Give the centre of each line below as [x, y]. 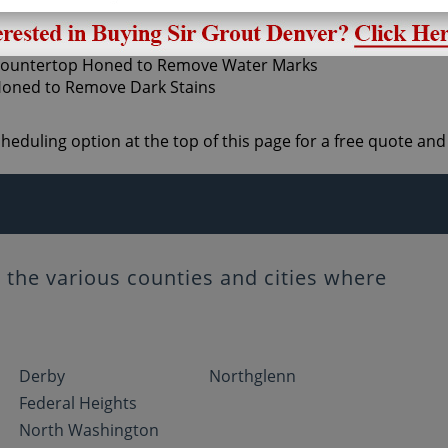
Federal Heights [78, 403]
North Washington [89, 430]
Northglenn [253, 376]
